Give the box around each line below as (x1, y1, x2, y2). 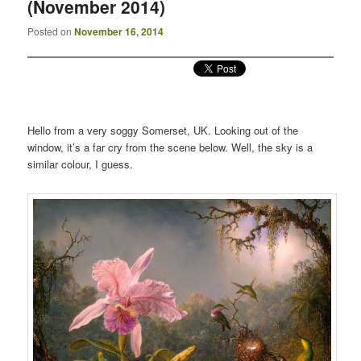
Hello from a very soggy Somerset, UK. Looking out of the (27, 122, 299, 138)
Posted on (27, 24, 75, 39)
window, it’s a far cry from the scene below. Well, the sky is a (27, 139, 313, 155)
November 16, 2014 (74, 24, 164, 39)
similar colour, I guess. (27, 156, 134, 172)
